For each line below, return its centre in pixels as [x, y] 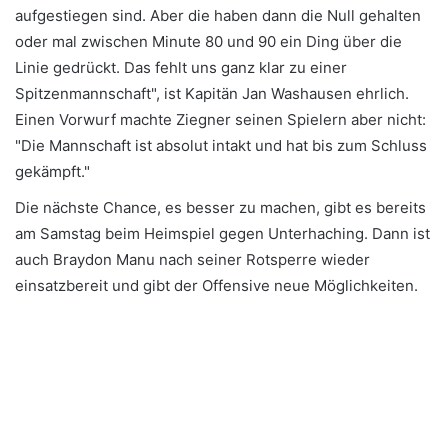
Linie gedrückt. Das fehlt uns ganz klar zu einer [181, 67]
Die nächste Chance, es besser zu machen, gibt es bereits [220, 207]
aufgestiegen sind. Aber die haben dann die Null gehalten [218, 15]
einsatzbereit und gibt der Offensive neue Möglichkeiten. [216, 285]
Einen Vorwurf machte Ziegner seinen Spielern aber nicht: [220, 119]
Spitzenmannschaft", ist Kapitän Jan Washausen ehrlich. [212, 93]
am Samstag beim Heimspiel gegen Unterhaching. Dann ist [222, 233]
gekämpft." [52, 171]
